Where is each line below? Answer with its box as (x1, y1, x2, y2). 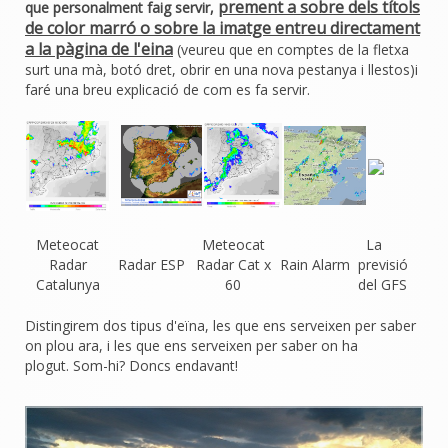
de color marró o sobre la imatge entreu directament (25, 17, 420, 39)
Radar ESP (118, 255, 185, 274)
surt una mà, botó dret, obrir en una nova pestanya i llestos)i (25, 60, 418, 79)
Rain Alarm (280, 255, 350, 274)
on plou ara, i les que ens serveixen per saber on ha (25, 336, 358, 355)
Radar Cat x (195, 255, 271, 274)
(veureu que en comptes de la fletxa (173, 40, 409, 59)
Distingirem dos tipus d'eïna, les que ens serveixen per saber (25, 316, 416, 335)
